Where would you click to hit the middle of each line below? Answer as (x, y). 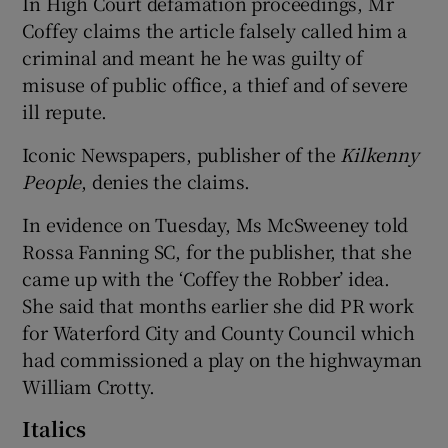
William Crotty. (88, 385)
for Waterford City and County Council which (218, 331)
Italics (54, 428)
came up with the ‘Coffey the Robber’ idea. (206, 277)
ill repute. (65, 110)
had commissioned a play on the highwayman (222, 358)
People (52, 180)
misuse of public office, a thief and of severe (215, 83)
